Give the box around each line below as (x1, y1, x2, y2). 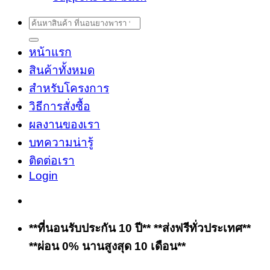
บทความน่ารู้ (29, 136, 93, 149)
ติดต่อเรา (29, 154, 75, 167)
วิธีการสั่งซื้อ (29, 99, 90, 113)
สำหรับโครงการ (29, 81, 109, 95)
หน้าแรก (29, 45, 72, 58)
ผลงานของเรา (29, 118, 100, 131)
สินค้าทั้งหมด (29, 63, 95, 77)
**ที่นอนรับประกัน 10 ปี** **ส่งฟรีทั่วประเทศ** (29, 221, 251, 234)
